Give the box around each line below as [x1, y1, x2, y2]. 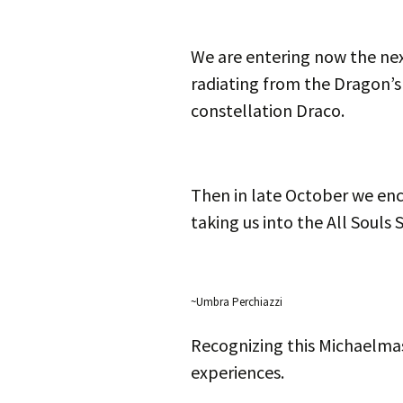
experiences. [191, 361, 284, 383]
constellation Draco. [191, 99, 345, 121]
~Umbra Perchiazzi [191, 294, 282, 309]
